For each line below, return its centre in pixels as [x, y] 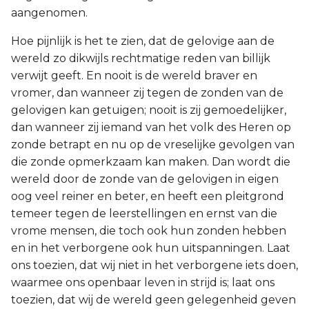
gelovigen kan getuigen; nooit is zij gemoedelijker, [149, 110]
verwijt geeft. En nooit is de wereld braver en [134, 76]
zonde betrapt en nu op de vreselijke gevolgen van [153, 144]
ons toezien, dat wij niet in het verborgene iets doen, [154, 265]
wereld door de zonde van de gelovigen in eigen [145, 179]
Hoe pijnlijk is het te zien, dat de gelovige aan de [143, 41]
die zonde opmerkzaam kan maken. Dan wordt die [151, 162]
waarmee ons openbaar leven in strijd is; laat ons [143, 282]
